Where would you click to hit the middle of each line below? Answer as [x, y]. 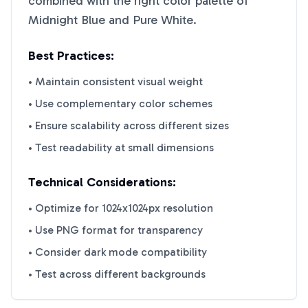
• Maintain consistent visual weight [115, 81]
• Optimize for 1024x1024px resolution [121, 208]
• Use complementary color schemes [120, 103]
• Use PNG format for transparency [115, 230]
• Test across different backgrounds [117, 274]
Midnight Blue [67, 20]
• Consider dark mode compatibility [118, 252]
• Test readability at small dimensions [121, 147]
